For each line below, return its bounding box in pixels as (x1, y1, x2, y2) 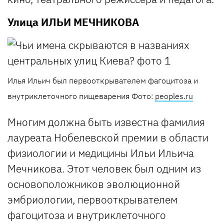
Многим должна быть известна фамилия (7, 114, 205, 129)
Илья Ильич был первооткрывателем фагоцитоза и (7, 75, 198, 85)
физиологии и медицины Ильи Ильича (7, 145, 194, 160)
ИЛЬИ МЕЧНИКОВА (41, 14, 139, 29)
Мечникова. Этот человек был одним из (7, 161, 201, 175)
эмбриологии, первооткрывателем (7, 192, 177, 206)
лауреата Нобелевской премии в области (7, 130, 208, 144)
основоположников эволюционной (7, 176, 180, 191)
